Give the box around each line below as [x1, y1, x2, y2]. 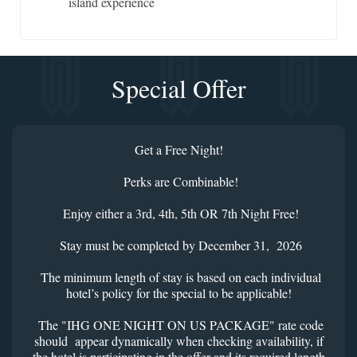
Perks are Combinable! [119, 173, 238, 190]
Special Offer [111, 71, 246, 106]
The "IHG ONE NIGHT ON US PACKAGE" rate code [33, 316, 324, 334]
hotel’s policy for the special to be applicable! [65, 284, 292, 302]
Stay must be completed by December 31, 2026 [55, 237, 302, 254]
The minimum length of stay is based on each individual [36, 269, 321, 286]
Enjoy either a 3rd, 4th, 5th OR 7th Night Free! [58, 205, 299, 222]
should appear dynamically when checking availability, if [33, 332, 324, 350]
